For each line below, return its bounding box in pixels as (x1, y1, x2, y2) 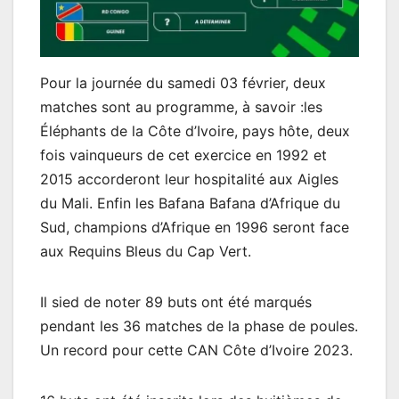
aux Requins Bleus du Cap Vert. (40, 241, 251, 260)
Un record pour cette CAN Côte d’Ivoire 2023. (40, 340, 353, 359)
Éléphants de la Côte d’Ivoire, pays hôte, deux (40, 121, 350, 140)
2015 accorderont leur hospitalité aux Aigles (40, 169, 338, 188)
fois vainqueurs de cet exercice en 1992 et (40, 145, 327, 164)
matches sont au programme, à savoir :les (40, 97, 322, 116)
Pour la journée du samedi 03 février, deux (40, 73, 326, 92)
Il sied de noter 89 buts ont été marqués (40, 292, 312, 311)
